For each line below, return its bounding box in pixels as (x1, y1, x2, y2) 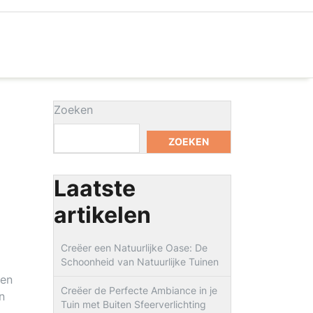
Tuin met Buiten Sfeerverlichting (61, 298, 206, 310)
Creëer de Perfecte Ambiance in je (61, 284, 217, 296)
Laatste (54, 175, 136, 202)
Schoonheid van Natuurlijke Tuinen (61, 256, 219, 268)
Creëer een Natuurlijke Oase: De (61, 242, 208, 254)
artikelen (54, 201, 151, 228)
